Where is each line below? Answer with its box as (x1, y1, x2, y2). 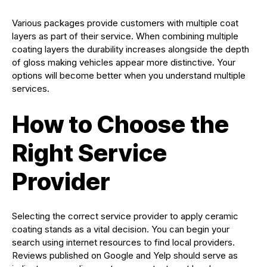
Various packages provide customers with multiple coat (12, 17, 238, 29)
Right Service (12, 138, 167, 167)
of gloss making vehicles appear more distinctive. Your (12, 56, 235, 68)
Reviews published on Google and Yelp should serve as (12, 249, 238, 261)
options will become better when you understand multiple (12, 69, 246, 81)
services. (12, 82, 49, 94)
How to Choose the (12, 109, 229, 139)
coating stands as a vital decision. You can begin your (12, 223, 229, 235)
